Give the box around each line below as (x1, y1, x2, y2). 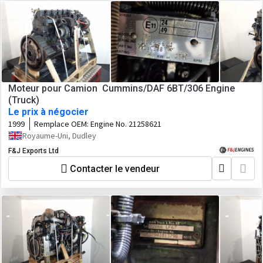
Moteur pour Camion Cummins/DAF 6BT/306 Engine (8, 83, 235, 94)
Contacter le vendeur (70, 163, 160, 174)
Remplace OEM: (34, 119, 90, 129)
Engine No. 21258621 (90, 119, 161, 129)
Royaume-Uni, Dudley (22, 130, 96, 141)
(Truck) (8, 95, 39, 106)
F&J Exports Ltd (8, 147, 59, 155)
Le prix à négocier (8, 106, 89, 117)
